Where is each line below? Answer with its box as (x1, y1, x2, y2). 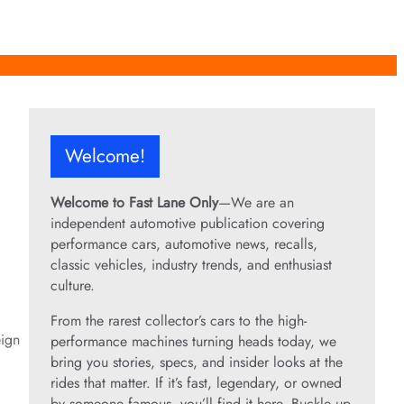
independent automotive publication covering (50, 213, 325, 234)
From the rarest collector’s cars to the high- (50, 310, 307, 331)
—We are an (218, 192, 294, 213)
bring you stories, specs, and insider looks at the (50, 352, 343, 372)
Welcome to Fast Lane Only (50, 192, 218, 213)
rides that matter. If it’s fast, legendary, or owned (50, 372, 342, 393)
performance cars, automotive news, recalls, (50, 234, 317, 254)
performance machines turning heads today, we (50, 331, 336, 352)
